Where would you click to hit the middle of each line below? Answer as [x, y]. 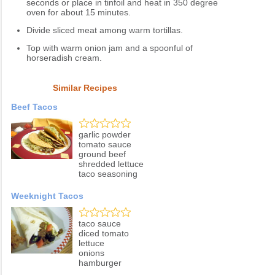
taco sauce [100, 224]
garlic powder [105, 135]
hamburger [100, 263]
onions [91, 253]
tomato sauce [105, 145]
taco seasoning [108, 174]
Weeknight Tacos [47, 196]
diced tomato [104, 234]
